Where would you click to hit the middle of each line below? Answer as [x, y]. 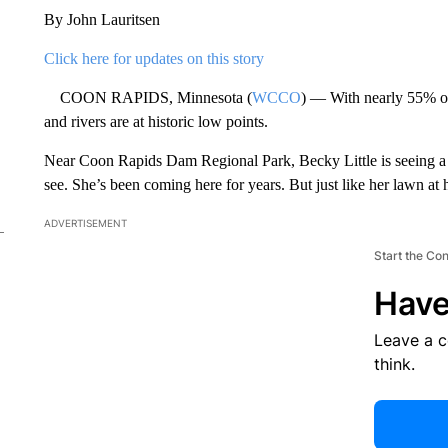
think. [394, 363]
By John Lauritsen [101, 19]
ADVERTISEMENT [85, 222]
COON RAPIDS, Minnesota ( [147, 97]
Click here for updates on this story [153, 58]
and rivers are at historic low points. [155, 121]
